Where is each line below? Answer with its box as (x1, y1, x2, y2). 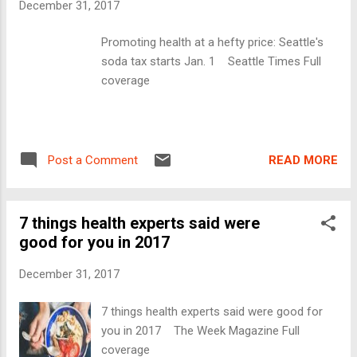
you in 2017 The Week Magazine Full (101, 323, 300, 338)
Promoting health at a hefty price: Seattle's (101, 35, 324, 50)
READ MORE (269, 152, 338, 167)
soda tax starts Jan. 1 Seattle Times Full (101, 54, 322, 69)
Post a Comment (48, 153, 138, 168)
